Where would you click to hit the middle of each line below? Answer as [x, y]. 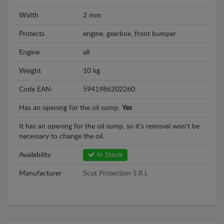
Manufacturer [40, 173]
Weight [30, 71]
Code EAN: [36, 89]
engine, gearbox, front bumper [129, 34]
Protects [32, 34]
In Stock [109, 155]
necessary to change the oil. [61, 136]
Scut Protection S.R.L [115, 173]
